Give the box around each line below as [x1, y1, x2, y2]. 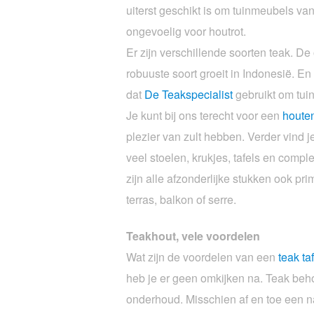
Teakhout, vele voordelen [126, 227, 260, 244]
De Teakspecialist [144, 86, 233, 102]
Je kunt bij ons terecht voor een [126, 107, 282, 123]
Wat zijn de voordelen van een [126, 248, 278, 265]
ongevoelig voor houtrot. [126, 22, 246, 39]
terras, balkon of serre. [126, 191, 236, 207]
